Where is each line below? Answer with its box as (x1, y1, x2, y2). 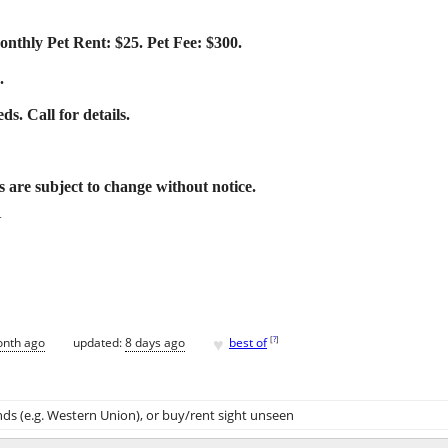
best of (229, 334, 267, 352)
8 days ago (125, 334, 185, 352)
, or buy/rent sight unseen (140, 405, 294, 424)
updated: (73, 334, 125, 352)
